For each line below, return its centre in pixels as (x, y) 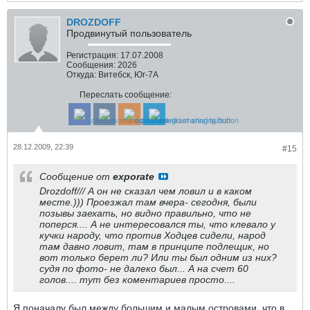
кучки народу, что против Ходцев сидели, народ (153, 235)
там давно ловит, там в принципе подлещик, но (154, 246)
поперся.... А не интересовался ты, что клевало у (157, 224)
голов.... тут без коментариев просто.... (137, 280)
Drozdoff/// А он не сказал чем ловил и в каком (146, 191)
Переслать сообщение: (126, 95)
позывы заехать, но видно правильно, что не (145, 213)
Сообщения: (91, 65)
